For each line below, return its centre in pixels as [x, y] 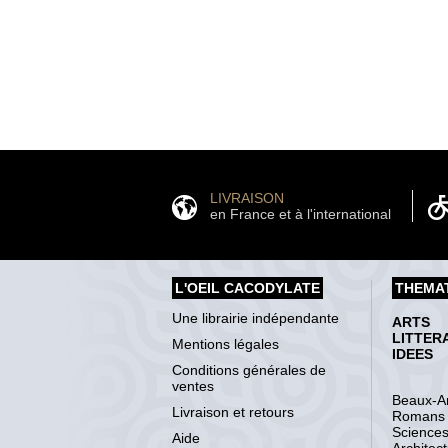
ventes [193, 385]
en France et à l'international [300, 213]
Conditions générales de [249, 369]
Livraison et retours [233, 411]
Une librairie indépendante [255, 317]
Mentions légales [225, 343]
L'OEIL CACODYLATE [247, 287]
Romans [418, 415]
